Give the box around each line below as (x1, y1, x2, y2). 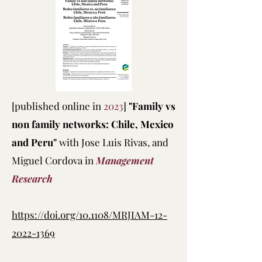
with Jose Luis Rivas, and (59, 136, 168, 149)
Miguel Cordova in (12, 154, 96, 167)
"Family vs (129, 99, 175, 112)
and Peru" (12, 136, 59, 149)
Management (96, 154, 154, 167)
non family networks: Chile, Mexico (12, 118, 174, 130)
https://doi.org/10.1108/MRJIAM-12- (12, 208, 167, 221)
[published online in (12, 99, 104, 112)
